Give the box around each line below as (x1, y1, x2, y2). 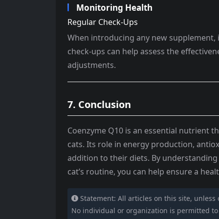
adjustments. (67, 60, 116, 70)
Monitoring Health (76, 2, 153, 13)
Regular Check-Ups (67, 17, 138, 27)
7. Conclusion (67, 98, 131, 111)
